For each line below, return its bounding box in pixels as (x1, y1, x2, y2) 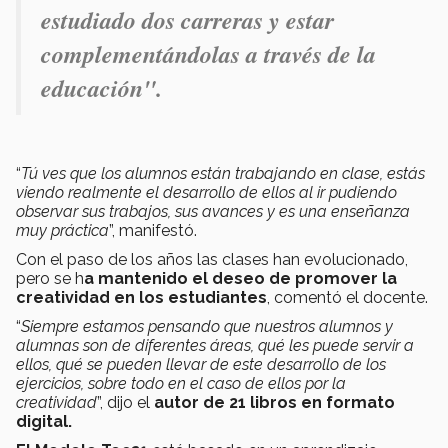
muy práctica (16, 221, 109, 241)
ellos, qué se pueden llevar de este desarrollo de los (16, 355, 386, 375)
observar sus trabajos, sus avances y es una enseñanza (16, 202, 410, 222)
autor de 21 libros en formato (154, 393, 395, 413)
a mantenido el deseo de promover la (84, 269, 397, 289)
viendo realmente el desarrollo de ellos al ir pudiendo (16, 183, 397, 203)
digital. (16, 412, 72, 432)
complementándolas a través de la (41, 37, 376, 72)
